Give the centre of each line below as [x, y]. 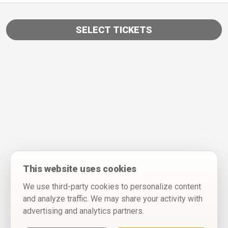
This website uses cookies [80, 169]
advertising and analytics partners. [83, 211]
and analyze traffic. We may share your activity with [113, 199]
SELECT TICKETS [114, 30]
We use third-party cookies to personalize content [112, 187]
